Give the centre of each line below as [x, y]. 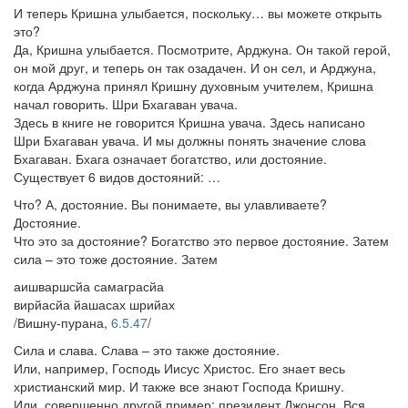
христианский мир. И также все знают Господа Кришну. [179, 386]
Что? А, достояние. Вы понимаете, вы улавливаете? [170, 204]
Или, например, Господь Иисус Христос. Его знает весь [179, 368]
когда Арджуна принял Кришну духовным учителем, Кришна [194, 86]
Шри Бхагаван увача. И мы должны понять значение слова [190, 140]
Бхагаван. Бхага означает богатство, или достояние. [170, 158]
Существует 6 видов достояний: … [117, 177]
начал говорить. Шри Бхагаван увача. [126, 104]
